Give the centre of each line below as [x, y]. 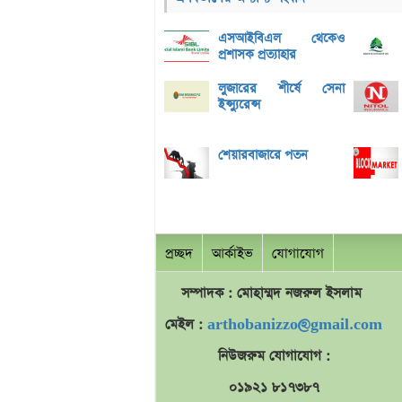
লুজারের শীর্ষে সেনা [281, 89]
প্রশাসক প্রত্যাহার [257, 55]
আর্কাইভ [232, 254]
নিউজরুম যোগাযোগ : [274, 356]
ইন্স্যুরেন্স [239, 105]
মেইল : [186, 325]
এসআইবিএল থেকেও [281, 39]
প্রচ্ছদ [179, 254]
